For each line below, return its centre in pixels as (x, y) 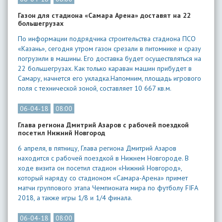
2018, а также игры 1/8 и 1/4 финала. (75, 198)
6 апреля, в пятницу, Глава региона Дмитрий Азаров (97, 148)
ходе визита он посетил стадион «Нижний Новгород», (100, 168)
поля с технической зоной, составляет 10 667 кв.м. (95, 88)
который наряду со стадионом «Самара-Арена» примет (103, 178)
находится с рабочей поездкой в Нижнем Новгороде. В (103, 158)
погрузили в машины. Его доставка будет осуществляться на (110, 58)
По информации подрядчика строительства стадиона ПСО (107, 39)
